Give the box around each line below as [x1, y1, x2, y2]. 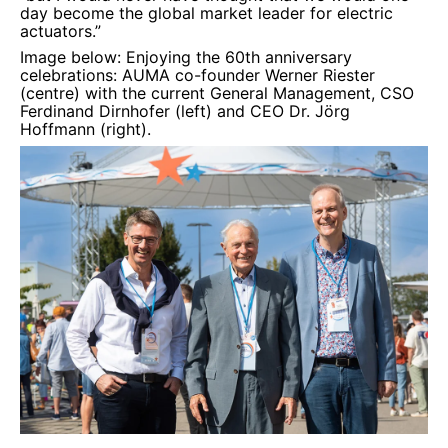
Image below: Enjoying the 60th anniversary [20, 47, 352, 67]
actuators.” [20, 21, 101, 41]
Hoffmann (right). [20, 119, 151, 139]
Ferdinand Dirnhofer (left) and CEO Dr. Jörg [20, 101, 350, 121]
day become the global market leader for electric [20, 3, 393, 23]
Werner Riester [265, 65, 375, 85]
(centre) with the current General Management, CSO [20, 83, 414, 103]
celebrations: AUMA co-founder [20, 65, 265, 85]
